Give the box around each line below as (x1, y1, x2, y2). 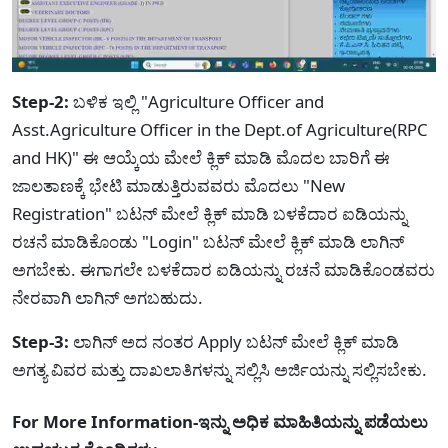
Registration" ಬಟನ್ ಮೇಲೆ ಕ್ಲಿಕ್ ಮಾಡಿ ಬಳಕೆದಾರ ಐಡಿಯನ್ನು (12, 202, 407, 226)
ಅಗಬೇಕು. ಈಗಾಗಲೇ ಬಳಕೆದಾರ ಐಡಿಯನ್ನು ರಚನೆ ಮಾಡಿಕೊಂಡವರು (12, 258, 435, 282)
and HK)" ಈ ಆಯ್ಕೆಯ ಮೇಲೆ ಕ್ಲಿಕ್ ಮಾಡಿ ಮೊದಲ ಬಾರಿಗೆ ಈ (12, 146, 390, 170)
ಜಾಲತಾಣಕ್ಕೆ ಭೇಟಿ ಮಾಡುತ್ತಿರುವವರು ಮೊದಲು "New (12, 174, 345, 198)
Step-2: (12, 90, 69, 114)
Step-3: (12, 330, 69, 354)
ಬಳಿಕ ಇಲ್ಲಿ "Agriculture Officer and (69, 90, 324, 114)
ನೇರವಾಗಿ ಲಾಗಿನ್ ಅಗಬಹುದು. (12, 286, 203, 310)
